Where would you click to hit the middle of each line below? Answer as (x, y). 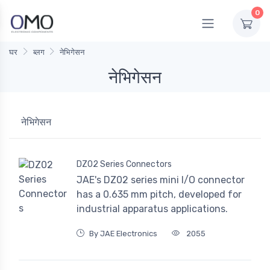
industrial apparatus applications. (152, 209)
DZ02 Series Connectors (124, 165)
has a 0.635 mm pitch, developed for (159, 195)
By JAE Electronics (123, 234)
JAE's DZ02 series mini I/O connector (161, 180)
